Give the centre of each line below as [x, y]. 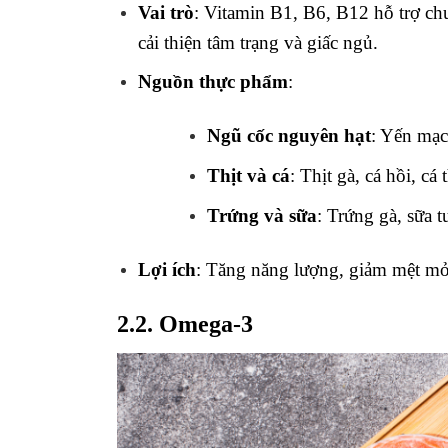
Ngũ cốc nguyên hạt [288, 136]
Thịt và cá [248, 176]
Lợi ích [166, 269]
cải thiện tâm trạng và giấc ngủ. [257, 42]
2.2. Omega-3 [185, 324]
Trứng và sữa [261, 215]
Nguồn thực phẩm [212, 82]
